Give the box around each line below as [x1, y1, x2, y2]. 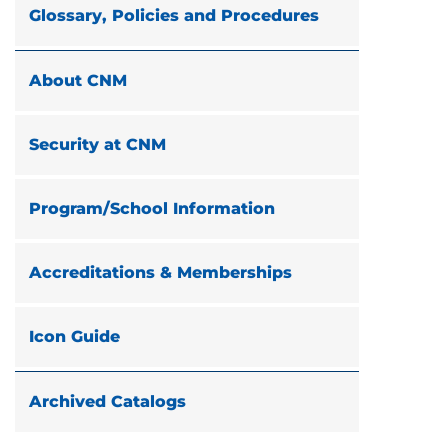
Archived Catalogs [29, 392, 186, 411]
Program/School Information [29, 199, 275, 218]
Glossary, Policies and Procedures [29, 6, 319, 25]
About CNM [29, 71, 127, 90]
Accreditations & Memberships [29, 263, 292, 282]
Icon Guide [29, 327, 120, 346]
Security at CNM [29, 135, 166, 154]
